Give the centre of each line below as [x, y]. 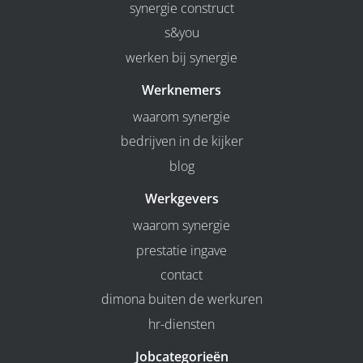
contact [181, 274]
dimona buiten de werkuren [181, 299]
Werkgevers [181, 199]
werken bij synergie [181, 57]
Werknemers [181, 90]
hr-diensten [181, 324]
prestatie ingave [181, 250]
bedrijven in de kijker [181, 141]
